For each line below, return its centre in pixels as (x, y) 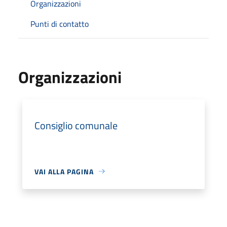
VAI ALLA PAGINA (64, 171)
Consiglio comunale (76, 125)
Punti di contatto (60, 24)
